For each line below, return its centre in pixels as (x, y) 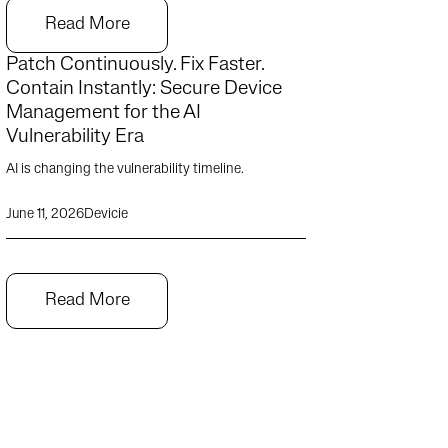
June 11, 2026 (45, 214)
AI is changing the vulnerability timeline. (125, 169)
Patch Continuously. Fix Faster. (135, 65)
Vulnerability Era (75, 137)
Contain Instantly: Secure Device (144, 89)
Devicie (106, 214)
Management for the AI (103, 113)
